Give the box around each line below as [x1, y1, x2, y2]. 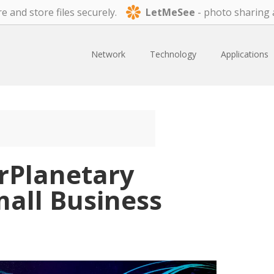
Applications [221, 48, 268, 60]
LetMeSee [146, 5, 195, 19]
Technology [150, 48, 196, 60]
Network [91, 48, 125, 60]
